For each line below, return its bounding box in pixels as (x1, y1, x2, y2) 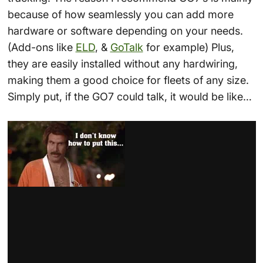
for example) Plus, (143, 41, 234, 54)
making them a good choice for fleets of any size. (7, 74, 249, 87)
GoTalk (110, 41, 143, 54)
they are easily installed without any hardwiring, (7, 58, 238, 70)
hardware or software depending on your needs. (7, 25, 243, 38)
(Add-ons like (7, 41, 76, 54)
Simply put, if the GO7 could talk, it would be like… (7, 90, 252, 103)
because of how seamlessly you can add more (7, 8, 234, 21)
